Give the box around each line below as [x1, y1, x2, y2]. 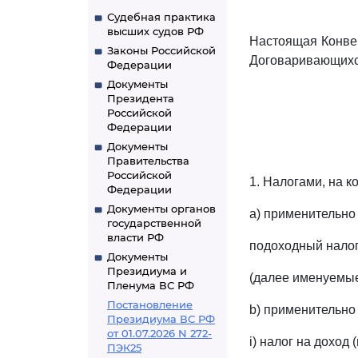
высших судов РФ [107, 25, 204, 38]
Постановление [107, 298, 193, 311]
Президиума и [107, 265, 187, 277]
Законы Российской [107, 44, 216, 57]
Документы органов [107, 202, 216, 215]
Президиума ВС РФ [107, 312, 215, 325]
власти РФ [107, 231, 164, 244]
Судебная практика [107, 10, 216, 23]
